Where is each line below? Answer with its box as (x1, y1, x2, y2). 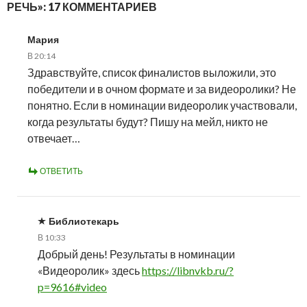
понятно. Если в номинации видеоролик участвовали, (27, 98, 297, 112)
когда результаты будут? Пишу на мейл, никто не (27, 114, 268, 128)
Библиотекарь (49, 214, 119, 227)
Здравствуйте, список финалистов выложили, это (27, 65, 276, 79)
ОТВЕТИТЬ (40, 165, 83, 176)
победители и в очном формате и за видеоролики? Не (27, 82, 296, 95)
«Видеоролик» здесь (38, 263, 142, 277)
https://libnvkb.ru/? (142, 263, 234, 277)
